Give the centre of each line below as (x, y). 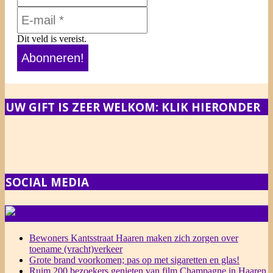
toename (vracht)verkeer (76, 249)
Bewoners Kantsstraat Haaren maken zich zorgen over (134, 238)
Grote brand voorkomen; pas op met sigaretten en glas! (134, 260)
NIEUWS (63, 213)
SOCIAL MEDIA (47, 182)
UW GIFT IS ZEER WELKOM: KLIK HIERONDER (133, 107)
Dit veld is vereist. (52, 38)
